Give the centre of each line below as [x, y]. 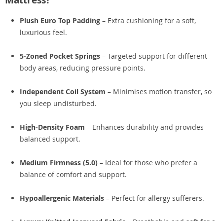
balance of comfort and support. [73, 174]
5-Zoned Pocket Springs [60, 56]
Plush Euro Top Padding [60, 20]
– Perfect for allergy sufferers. [154, 198]
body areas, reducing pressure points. [83, 68]
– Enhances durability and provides [144, 127]
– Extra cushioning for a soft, [148, 20]
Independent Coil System [63, 92]
